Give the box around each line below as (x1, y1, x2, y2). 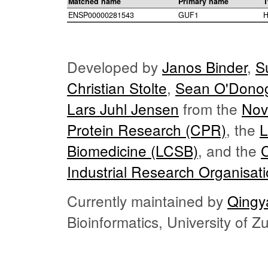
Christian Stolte (67, 77, 167, 99)
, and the (198, 140, 261, 162)
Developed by (67, 56, 162, 78)
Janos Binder (162, 56, 247, 78)
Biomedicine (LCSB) (67, 140, 198, 162)
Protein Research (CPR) (67, 119, 226, 141)
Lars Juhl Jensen (67, 98, 179, 120)
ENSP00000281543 (68, 10, 134, 21)
